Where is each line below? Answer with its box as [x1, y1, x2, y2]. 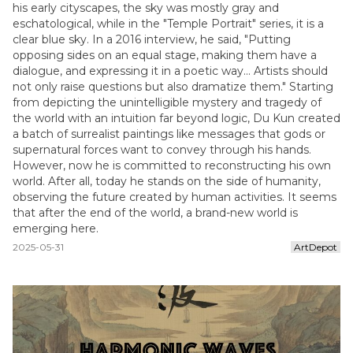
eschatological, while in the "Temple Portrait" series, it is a [13, 17, 324, 31]
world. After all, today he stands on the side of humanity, [13, 174, 321, 188]
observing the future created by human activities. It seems [13, 190, 336, 204]
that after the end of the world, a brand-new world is [13, 206, 298, 220]
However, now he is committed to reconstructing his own [13, 158, 331, 173]
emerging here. [13, 221, 98, 236]
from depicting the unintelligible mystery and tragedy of [13, 95, 321, 110]
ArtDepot [294, 241, 337, 253]
